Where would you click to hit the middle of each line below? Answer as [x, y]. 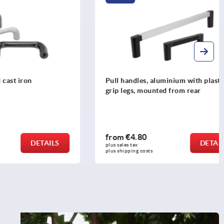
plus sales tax [92, 144]
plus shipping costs [99, 150]
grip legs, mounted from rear [123, 91]
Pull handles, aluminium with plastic [136, 81]
